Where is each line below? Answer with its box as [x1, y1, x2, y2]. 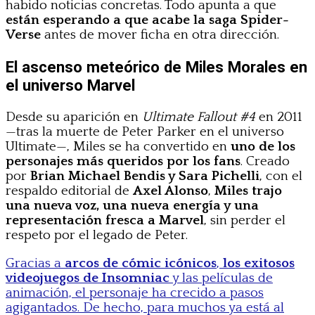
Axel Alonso [133, 183, 208, 198]
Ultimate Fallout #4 [142, 109, 255, 124]
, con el [259, 168, 302, 184]
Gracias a [6, 255, 65, 271]
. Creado [240, 153, 290, 169]
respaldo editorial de [6, 183, 133, 198]
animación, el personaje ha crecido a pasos [6, 285, 264, 300]
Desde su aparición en [6, 109, 142, 124]
